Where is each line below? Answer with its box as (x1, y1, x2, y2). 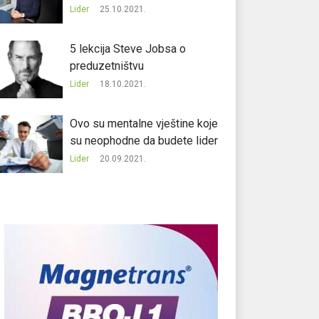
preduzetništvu (70, 59, 145, 73)
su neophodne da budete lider (70, 134, 219, 148)
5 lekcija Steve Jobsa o (70, 42, 187, 56)
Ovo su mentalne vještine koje (70, 117, 219, 131)
